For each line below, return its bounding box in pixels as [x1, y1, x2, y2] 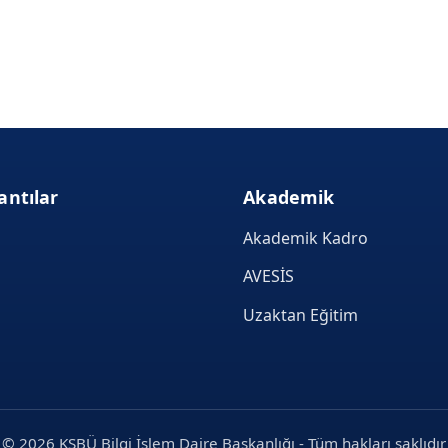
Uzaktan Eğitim [243, 304, 359, 327]
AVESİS [243, 265, 295, 288]
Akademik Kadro [243, 226, 369, 249]
